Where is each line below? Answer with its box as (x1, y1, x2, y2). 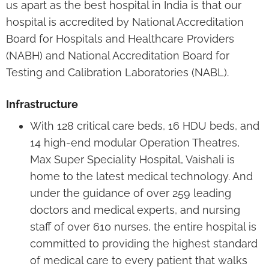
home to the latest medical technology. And (30, 169, 253, 183)
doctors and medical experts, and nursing (30, 203, 240, 216)
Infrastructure (6, 97, 78, 110)
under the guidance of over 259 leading (30, 186, 231, 199)
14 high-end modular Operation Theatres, (30, 136, 240, 149)
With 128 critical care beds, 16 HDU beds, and (30, 119, 259, 132)
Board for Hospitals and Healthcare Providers (6, 32, 234, 45)
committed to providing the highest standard (30, 237, 258, 250)
